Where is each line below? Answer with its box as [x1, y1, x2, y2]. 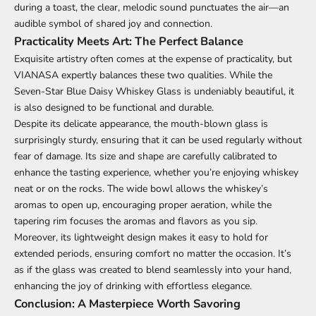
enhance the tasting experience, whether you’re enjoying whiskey [14, 165, 298, 179]
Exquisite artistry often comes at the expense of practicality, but [14, 51, 292, 66]
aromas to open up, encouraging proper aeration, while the [14, 197, 272, 212]
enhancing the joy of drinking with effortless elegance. [14, 279, 252, 293]
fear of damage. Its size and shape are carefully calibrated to [14, 149, 277, 163]
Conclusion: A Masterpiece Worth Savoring [14, 295, 241, 312]
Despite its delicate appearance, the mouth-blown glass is [14, 116, 268, 130]
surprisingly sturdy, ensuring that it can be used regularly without [14, 133, 302, 147]
